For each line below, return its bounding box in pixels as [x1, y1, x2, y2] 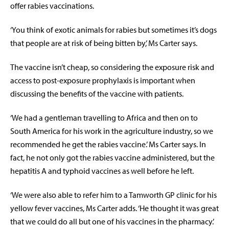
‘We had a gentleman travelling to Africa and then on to [10, 112, 198, 123]
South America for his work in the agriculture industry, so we [10, 126, 213, 136]
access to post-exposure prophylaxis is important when [10, 75, 195, 86]
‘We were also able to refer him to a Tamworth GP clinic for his [10, 190, 217, 200]
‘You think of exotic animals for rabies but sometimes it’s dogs [10, 25, 217, 35]
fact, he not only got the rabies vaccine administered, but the [10, 152, 215, 163]
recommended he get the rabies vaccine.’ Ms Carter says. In [10, 139, 206, 150]
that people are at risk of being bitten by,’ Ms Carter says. [10, 38, 197, 49]
